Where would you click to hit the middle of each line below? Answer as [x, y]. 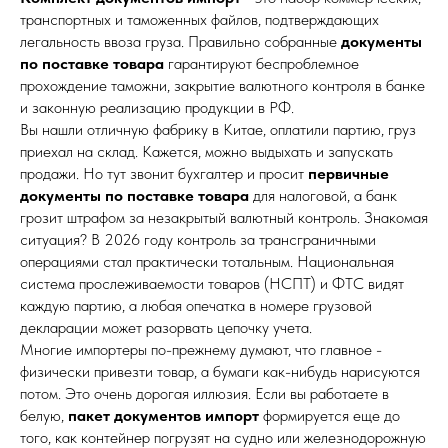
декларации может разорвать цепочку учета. [166, 327]
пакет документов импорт [163, 415]
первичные [348, 173]
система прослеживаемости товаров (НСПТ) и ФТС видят [212, 283]
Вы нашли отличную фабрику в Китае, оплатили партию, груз [218, 129]
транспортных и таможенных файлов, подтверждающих [199, 19]
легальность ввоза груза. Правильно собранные [180, 41]
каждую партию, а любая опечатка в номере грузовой [196, 305]
